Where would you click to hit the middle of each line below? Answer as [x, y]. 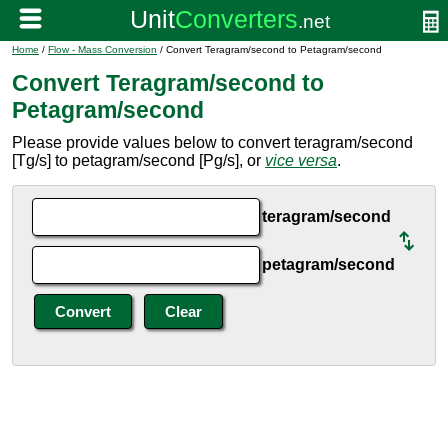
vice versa [301, 160]
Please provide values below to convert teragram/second [212, 142]
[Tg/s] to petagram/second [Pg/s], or [138, 160]
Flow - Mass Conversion [102, 49]
